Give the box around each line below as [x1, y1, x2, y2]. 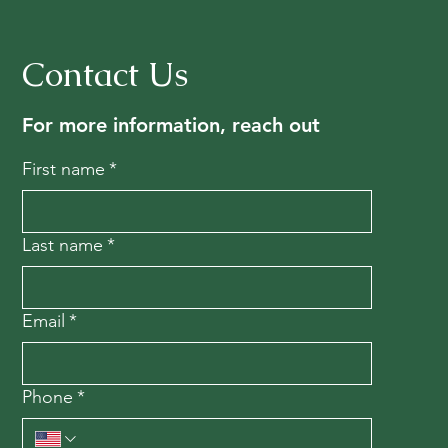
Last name [22, 233, 104, 256]
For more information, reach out [22, 112, 321, 137]
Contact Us [22, 51, 189, 96]
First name [22, 157, 106, 180]
